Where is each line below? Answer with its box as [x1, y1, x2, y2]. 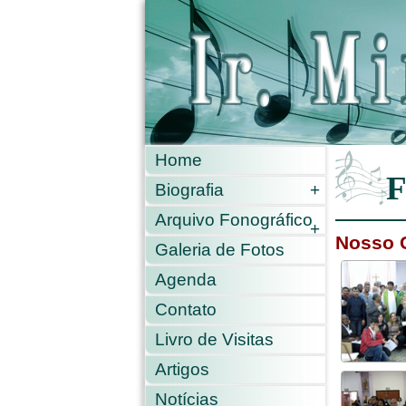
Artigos [155, 360, 209, 379]
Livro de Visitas [155, 330, 274, 349]
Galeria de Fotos [155, 240, 285, 259]
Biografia [155, 180, 224, 199]
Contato [155, 300, 217, 319]
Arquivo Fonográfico [155, 210, 313, 229]
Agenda [155, 270, 217, 289]
